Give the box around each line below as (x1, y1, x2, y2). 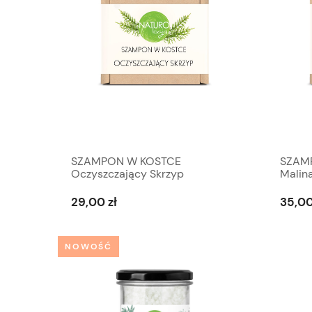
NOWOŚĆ (65, 241, 113, 253)
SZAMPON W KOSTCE (71, 154, 181, 169)
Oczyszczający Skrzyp (71, 166, 184, 182)
